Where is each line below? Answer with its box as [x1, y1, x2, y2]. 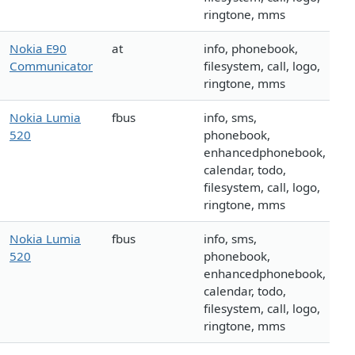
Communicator [10, 58, 93, 74]
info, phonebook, [204, 40, 298, 57]
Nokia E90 [10, 40, 67, 57]
